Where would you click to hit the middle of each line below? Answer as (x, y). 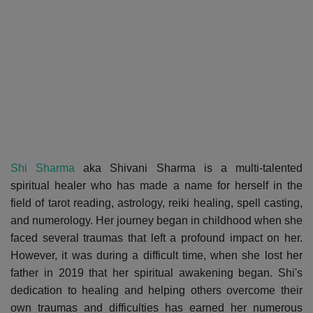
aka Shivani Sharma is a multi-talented (189, 168)
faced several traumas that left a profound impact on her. (156, 238)
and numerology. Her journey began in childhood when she (156, 220)
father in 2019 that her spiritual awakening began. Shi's (156, 272)
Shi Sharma (43, 168)
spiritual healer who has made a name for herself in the (156, 185)
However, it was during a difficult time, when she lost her (156, 255)
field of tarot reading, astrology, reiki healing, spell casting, (156, 203)
